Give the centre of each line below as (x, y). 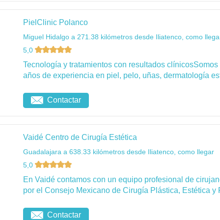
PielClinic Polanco (55, 23)
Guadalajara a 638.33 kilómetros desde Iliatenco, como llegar (119, 152)
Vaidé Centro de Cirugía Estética (80, 137)
